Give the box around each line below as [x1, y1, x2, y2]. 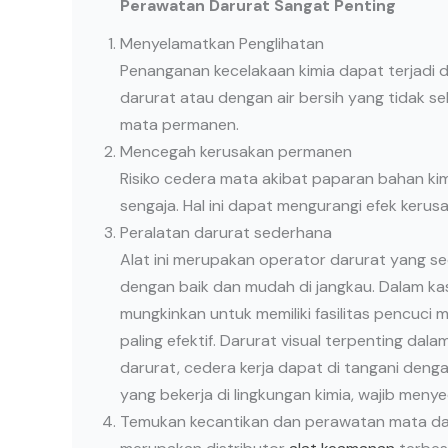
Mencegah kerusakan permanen [120, 141, 352, 163]
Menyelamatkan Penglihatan [120, 33, 324, 55]
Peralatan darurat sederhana [120, 222, 332, 244]
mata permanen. [120, 114, 239, 136]
